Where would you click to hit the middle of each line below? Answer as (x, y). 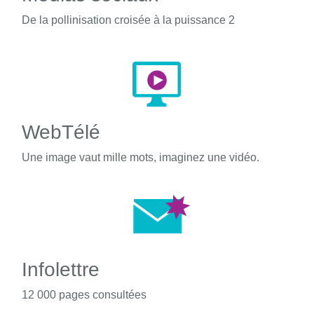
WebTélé (61, 132)
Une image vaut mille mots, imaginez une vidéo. (141, 157)
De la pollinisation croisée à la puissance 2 (128, 20)
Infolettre (61, 269)
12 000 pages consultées (84, 294)
